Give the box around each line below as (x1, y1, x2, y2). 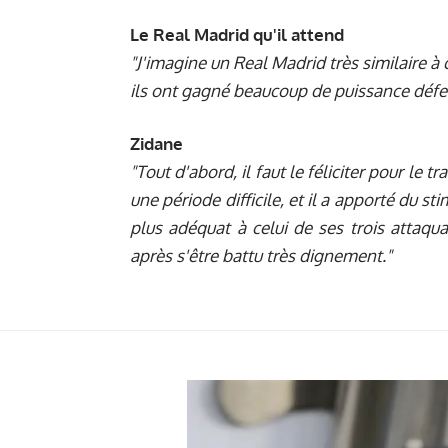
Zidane (130, 133, 183, 155)
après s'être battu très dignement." (130, 245, 392, 267)
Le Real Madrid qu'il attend (130, 23, 344, 45)
